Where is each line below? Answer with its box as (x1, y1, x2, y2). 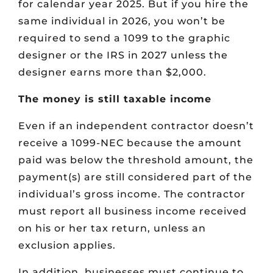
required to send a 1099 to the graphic (18, 32, 230, 44)
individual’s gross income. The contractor (18, 188, 246, 200)
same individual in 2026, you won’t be (18, 15, 225, 27)
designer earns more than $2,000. (18, 66, 207, 79)
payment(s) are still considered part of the (18, 171, 252, 183)
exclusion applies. (18, 239, 116, 252)
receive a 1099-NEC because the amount (18, 137, 242, 149)
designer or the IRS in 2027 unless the (18, 49, 228, 62)
